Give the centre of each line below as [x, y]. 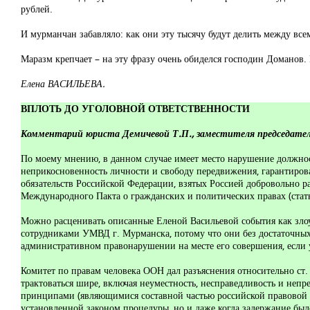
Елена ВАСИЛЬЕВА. [63, 83]
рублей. [37, 9]
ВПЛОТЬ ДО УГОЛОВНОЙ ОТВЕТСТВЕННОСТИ [135, 108]
